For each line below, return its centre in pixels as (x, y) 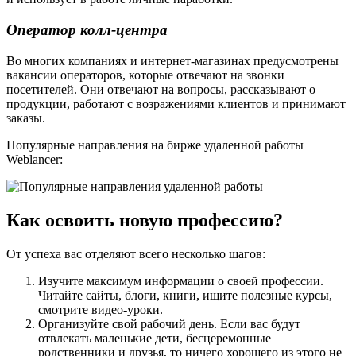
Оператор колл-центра (87, 30)
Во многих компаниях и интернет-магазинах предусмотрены (172, 60)
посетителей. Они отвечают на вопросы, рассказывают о (161, 89)
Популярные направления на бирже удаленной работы (155, 145)
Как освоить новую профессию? (145, 220)
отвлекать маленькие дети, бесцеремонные (155, 338)
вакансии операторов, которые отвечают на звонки (145, 75)
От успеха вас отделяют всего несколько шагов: (136, 253)
